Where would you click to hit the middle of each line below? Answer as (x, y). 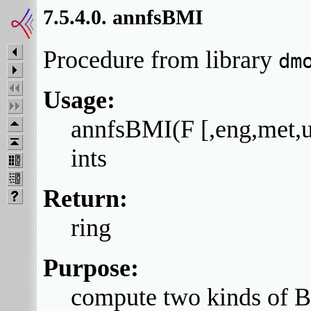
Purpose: (91, 268)
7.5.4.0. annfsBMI (123, 17)
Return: (85, 199)
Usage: (79, 100)
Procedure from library (161, 60)
